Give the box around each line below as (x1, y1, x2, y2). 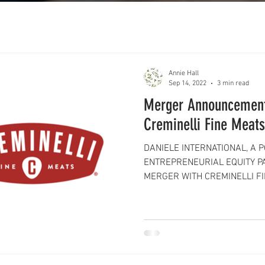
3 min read (217, 79, 249, 88)
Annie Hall (169, 69, 199, 77)
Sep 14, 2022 (169, 79, 206, 88)
